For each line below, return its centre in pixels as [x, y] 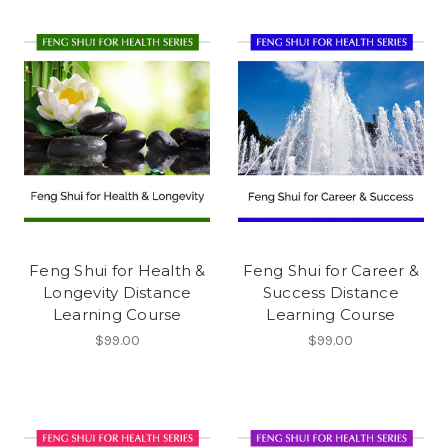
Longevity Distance [117, 292]
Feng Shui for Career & [330, 270]
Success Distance [330, 292]
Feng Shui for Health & [117, 270]
